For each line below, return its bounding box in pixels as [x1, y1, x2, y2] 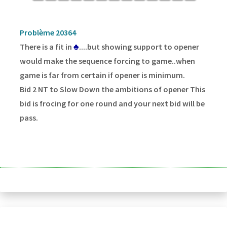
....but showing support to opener [79, 42, 199, 52]
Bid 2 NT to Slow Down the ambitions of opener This [19, 84, 205, 95]
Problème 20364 [19, 27, 76, 38]
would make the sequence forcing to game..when [19, 56, 195, 66]
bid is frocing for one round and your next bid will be [19, 98, 205, 109]
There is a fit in [19, 42, 73, 52]
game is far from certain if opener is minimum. [19, 70, 185, 81]
